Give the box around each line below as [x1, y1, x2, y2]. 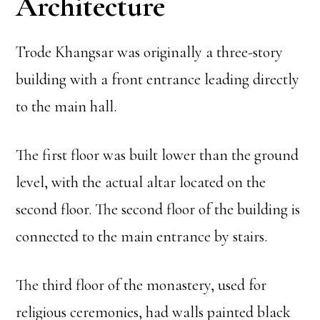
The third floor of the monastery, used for [16, 275, 267, 294]
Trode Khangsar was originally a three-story [16, 42, 284, 61]
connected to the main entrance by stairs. [16, 226, 268, 246]
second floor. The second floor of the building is [16, 199, 301, 219]
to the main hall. [16, 96, 117, 116]
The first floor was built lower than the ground [16, 145, 299, 164]
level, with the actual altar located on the [16, 172, 266, 191]
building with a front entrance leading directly [16, 69, 300, 89]
